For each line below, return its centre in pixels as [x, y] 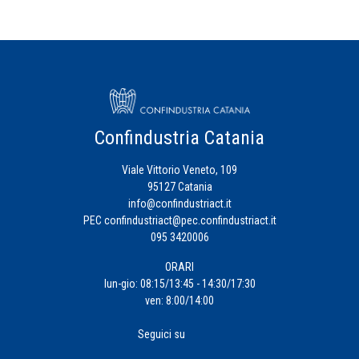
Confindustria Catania [179, 137]
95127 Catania [179, 186]
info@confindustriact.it [179, 203]
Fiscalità [36, 175]
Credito [33, 43]
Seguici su [161, 334]
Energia [34, 87]
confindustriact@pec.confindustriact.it [190, 220]
